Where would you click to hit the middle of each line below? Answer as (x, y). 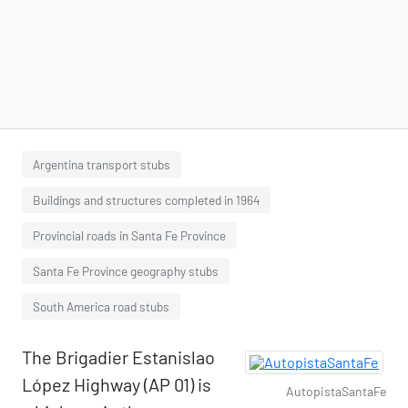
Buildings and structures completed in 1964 (146, 200)
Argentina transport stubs (102, 164)
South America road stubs (101, 306)
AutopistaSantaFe (336, 391)
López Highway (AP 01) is (117, 384)
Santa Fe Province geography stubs (126, 271)
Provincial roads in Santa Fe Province (129, 235)
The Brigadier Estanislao (118, 357)
